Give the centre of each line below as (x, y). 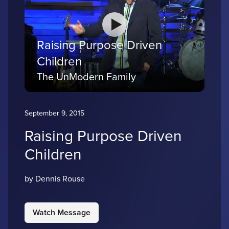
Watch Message (62, 212)
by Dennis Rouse (55, 179)
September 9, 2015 (54, 113)
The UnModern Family (86, 77)
